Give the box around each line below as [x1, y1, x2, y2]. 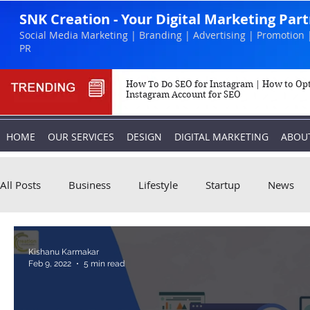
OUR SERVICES [48, 130, 114, 143]
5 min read [84, 258, 125, 268]
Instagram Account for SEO [126, 89, 241, 100]
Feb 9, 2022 [28, 258, 71, 268]
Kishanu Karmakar [28, 247, 99, 257]
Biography [28, 233, 77, 247]
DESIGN [127, 130, 162, 143]
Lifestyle [138, 178, 178, 192]
